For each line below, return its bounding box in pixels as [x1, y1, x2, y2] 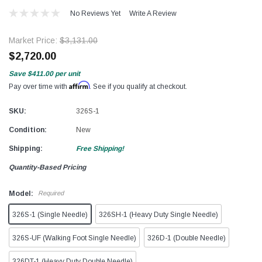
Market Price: [9, 35, 60, 45]
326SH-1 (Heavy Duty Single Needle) [99, 210, 218, 219]
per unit [55, 69, 80, 78]
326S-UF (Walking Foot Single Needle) [12, 233, 136, 242]
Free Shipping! [76, 144, 124, 153]
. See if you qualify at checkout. [89, 82, 187, 91]
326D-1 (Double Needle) [147, 233, 226, 242]
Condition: [9, 125, 47, 134]
